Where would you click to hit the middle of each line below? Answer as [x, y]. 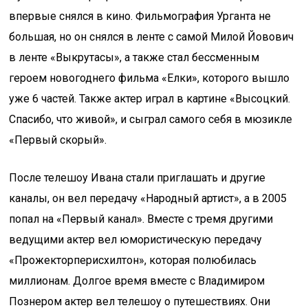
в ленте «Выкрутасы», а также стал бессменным [134, 57]
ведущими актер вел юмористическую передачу [136, 240]
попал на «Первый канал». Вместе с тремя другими [141, 219]
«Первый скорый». [58, 140]
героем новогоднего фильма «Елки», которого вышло [150, 78]
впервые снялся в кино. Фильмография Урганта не [140, 16]
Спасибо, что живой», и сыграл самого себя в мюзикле [151, 119]
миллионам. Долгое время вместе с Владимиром [137, 281]
